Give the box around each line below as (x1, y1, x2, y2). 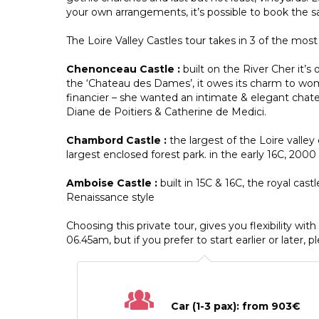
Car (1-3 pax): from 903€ (171, 299, 301, 313)
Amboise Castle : (66, 176, 160, 189)
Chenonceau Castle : (66, 62, 183, 75)
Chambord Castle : (66, 133, 169, 147)
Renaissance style (66, 190, 155, 204)
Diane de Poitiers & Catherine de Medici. (66, 105, 266, 118)
